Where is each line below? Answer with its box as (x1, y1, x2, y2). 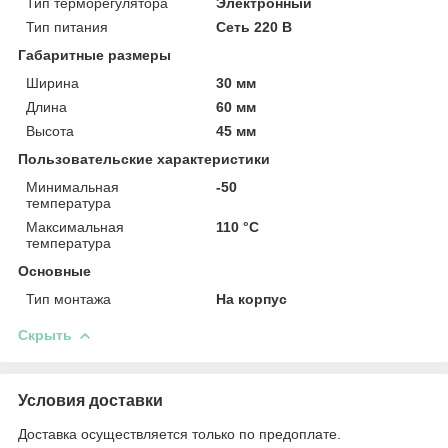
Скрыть (18, 326, 72, 343)
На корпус (216, 290, 288, 307)
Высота (26, 122, 74, 139)
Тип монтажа (26, 290, 111, 307)
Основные (18, 262, 91, 279)
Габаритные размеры (18, 46, 171, 63)
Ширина (26, 74, 79, 91)
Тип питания (26, 18, 108, 35)
